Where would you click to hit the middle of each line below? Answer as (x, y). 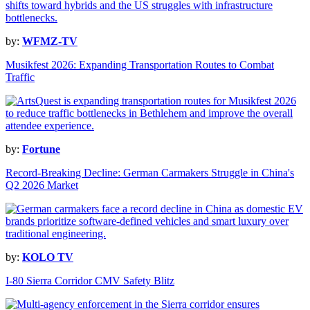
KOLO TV (48, 257)
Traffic (20, 77)
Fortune (41, 149)
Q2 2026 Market (42, 185)
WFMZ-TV (50, 42)
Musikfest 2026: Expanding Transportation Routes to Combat (140, 65)
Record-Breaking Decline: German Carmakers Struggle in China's (150, 173)
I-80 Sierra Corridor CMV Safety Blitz (90, 281)
